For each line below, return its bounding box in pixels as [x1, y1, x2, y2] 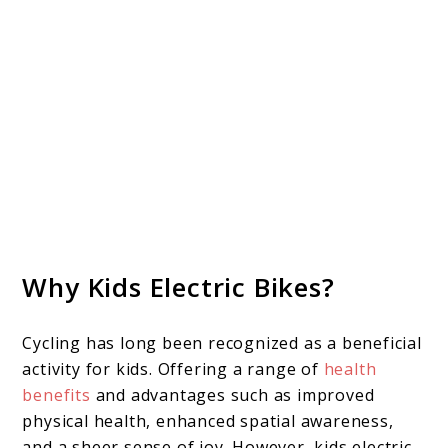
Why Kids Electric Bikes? [22, 268, 335, 305]
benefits [22, 383, 91, 406]
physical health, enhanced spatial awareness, [22, 409, 394, 432]
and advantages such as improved [90, 383, 375, 406]
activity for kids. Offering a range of [22, 357, 324, 380]
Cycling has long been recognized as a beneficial [22, 331, 422, 354]
